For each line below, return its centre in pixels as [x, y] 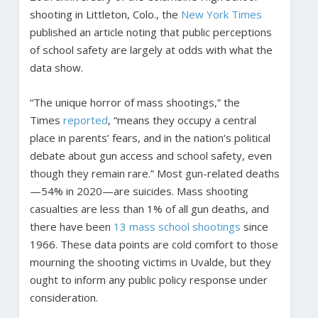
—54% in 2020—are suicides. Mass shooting [139, 191]
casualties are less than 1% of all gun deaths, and [149, 208]
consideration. [64, 297]
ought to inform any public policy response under [148, 279]
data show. [56, 67]
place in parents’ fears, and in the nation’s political [150, 137]
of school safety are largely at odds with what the [151, 49]
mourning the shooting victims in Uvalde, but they [150, 262]
